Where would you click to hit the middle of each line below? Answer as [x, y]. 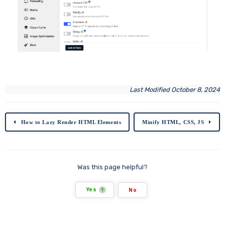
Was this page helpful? [113, 167]
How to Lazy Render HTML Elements [71, 122]
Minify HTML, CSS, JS [173, 122]
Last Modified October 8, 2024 [175, 90]
